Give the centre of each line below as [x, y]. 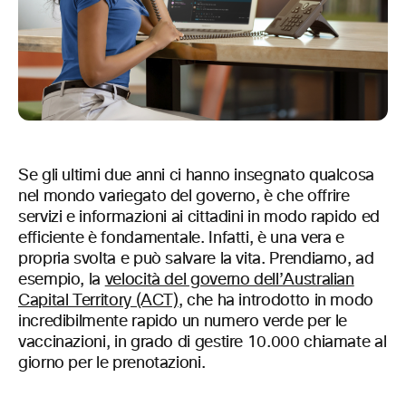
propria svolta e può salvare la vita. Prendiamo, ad [196, 260]
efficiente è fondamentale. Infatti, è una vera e [181, 239]
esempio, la [62, 280]
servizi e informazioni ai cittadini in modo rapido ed [199, 218]
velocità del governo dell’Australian [229, 280]
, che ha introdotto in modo [276, 301]
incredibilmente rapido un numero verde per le [183, 322]
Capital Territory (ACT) [98, 301]
